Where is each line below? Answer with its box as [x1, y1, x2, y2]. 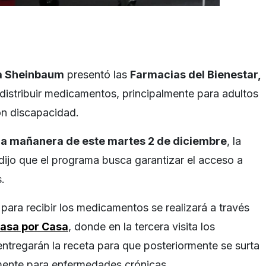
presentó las [64, 68, 130, 81]
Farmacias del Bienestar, [130, 68, 261, 81]
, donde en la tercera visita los [68, 220, 215, 233]
